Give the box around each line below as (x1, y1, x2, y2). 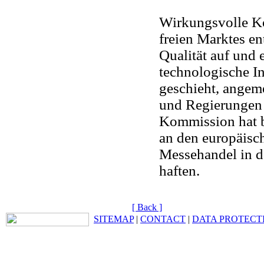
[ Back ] (132, 202, 162, 212)
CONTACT (140, 214, 186, 224)
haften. (159, 162, 200, 179)
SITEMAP (94, 214, 134, 224)
